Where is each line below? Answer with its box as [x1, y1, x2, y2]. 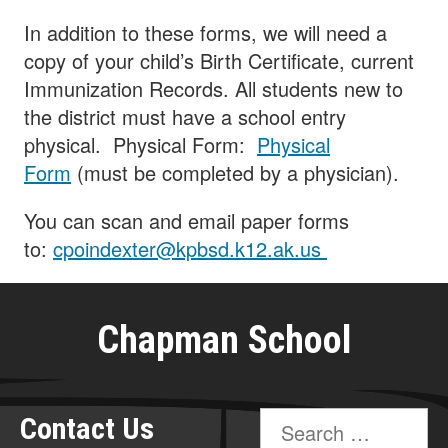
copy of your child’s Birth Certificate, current [24, 46, 414, 76]
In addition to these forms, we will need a [24, 18, 387, 48]
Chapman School [97, 318, 351, 363]
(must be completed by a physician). [71, 158, 399, 188]
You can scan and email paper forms [24, 206, 349, 236]
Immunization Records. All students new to [24, 74, 403, 104]
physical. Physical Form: [24, 130, 257, 160]
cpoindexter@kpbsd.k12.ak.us [53, 234, 327, 264]
